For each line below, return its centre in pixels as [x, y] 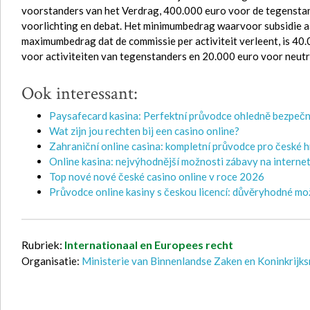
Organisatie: [52, 261]
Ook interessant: [80, 93]
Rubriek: [43, 245]
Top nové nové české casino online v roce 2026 [157, 176]
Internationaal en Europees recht [149, 245]
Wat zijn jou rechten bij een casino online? [144, 131]
